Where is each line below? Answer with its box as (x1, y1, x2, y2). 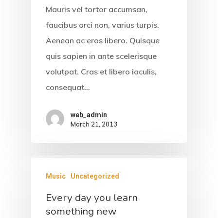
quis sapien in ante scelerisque (46, 51, 157, 61)
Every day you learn (46, 190, 138, 204)
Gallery (126, 147, 172, 164)
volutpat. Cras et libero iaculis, (46, 67, 157, 77)
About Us (126, 55, 186, 73)
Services (126, 123, 181, 140)
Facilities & (126, 104, 196, 122)
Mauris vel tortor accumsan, (46, 4, 147, 15)
